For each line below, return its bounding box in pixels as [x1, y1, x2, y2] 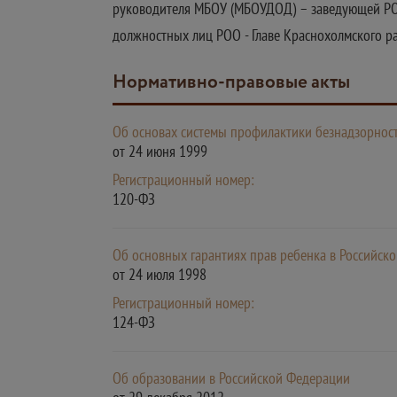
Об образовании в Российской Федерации [113, 368, 350, 388]
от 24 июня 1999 [113, 141, 207, 161]
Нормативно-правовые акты [127, 69, 350, 97]
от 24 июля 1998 [113, 264, 206, 284]
